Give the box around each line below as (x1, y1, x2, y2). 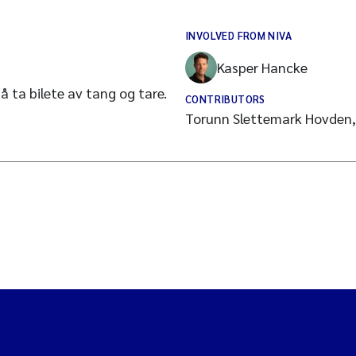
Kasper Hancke (217, 58, 308, 76)
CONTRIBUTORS (185, 92, 265, 106)
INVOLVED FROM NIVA (185, 29, 292, 42)
